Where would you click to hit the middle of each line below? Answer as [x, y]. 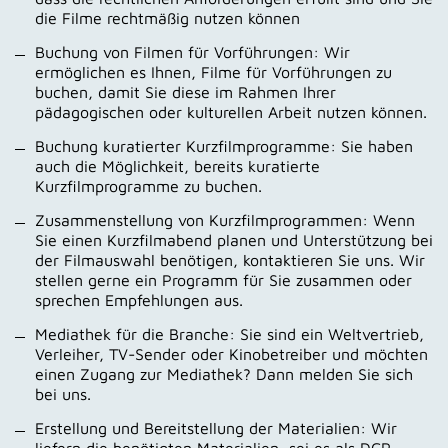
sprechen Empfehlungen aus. [139, 299]
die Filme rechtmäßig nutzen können [167, 17]
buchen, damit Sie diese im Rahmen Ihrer [185, 91]
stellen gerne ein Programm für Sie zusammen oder [223, 279]
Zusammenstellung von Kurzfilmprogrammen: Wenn [225, 219]
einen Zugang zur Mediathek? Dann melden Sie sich [224, 373]
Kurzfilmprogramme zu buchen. [148, 185]
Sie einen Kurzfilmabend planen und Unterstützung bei [234, 239]
